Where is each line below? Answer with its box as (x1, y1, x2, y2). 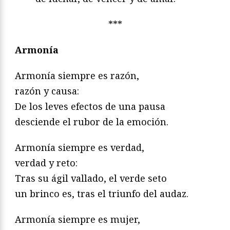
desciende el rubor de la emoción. (15, 116, 168, 128)
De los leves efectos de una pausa (15, 100, 165, 113)
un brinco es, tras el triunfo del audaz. (15, 187, 188, 200)
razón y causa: (15, 85, 79, 98)
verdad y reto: (15, 157, 78, 169)
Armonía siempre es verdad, (15, 141, 144, 154)
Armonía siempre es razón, (15, 69, 139, 82)
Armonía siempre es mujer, (15, 213, 140, 226)
